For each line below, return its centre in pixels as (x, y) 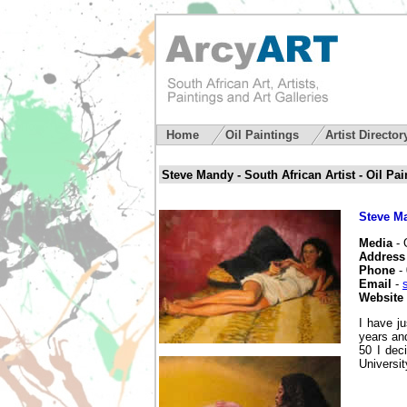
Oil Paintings (264, 135)
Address (382, 256)
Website (381, 297)
